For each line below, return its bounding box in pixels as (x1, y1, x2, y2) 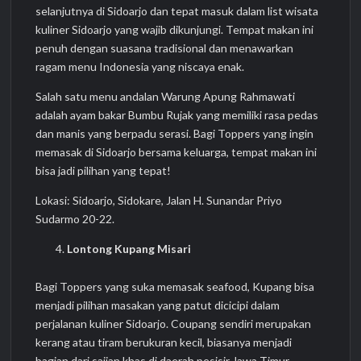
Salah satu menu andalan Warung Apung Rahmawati (35, 89, 296, 103)
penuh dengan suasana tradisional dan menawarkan (35, 40, 294, 55)
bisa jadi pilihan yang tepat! (35, 163, 172, 177)
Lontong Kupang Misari (66, 241, 191, 255)
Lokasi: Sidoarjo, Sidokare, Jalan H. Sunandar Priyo (35, 193, 283, 207)
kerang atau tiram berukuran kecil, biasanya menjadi (35, 335, 293, 350)
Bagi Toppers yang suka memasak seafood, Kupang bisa (35, 280, 315, 294)
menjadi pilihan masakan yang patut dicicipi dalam (35, 298, 280, 313)
